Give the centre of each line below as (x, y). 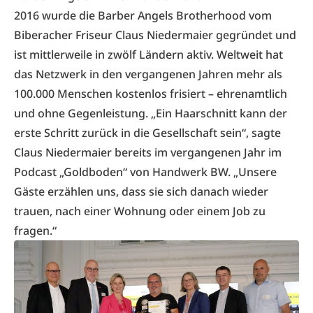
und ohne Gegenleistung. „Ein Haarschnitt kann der (151, 113)
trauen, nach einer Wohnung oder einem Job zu (140, 211)
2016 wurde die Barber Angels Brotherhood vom (143, 15)
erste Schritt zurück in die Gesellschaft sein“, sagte (147, 133)
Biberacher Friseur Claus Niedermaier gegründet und (155, 35)
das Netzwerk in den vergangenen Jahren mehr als (148, 74)
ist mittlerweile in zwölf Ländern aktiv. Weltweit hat (148, 54)
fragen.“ (35, 231)
